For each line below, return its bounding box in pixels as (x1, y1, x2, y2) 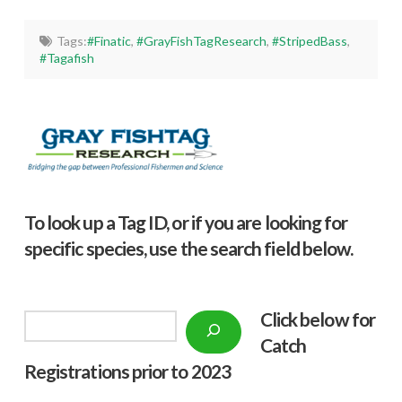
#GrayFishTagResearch (135, 32, 267, 48)
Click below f (259, 308, 359, 331)
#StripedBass (271, 32, 347, 48)
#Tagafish (39, 49, 95, 66)
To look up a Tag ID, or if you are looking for (23, 211, 348, 234)
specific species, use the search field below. (23, 237, 354, 260)
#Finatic (86, 32, 131, 48)
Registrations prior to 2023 (23, 360, 231, 383)
